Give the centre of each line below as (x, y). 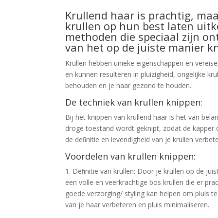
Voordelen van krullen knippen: (131, 156)
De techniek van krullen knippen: (134, 102)
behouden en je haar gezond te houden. (128, 85)
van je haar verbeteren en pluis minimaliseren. (137, 204)
